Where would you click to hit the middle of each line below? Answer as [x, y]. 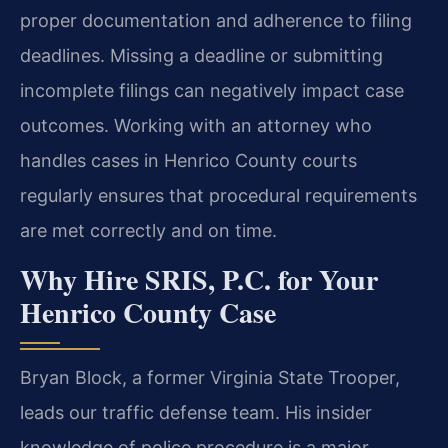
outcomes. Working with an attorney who [196, 126]
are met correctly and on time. [148, 231]
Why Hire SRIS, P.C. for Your [199, 279]
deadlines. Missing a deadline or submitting [201, 56]
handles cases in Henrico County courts [188, 161]
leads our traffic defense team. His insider [196, 412]
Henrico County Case [148, 312]
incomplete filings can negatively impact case [212, 91]
